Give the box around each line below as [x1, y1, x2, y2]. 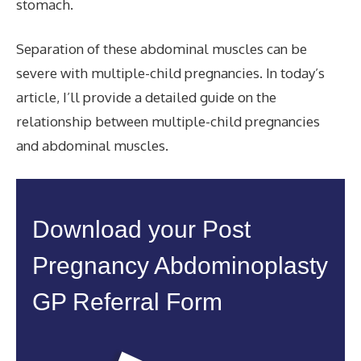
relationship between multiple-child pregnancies [16, 113, 320, 130]
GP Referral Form [32, 288, 222, 315]
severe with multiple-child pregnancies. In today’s [16, 64, 325, 81]
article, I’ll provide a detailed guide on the [16, 89, 276, 106]
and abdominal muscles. [16, 137, 168, 154]
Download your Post [32, 215, 251, 243]
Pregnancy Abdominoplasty [32, 251, 328, 279]
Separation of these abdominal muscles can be [16, 40, 307, 57]
